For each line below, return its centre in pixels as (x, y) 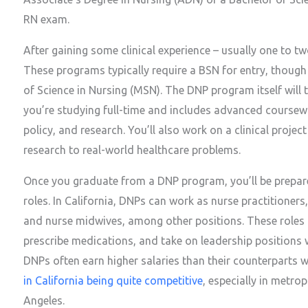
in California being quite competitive (113, 281)
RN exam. (46, 20)
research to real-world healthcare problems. (132, 150)
